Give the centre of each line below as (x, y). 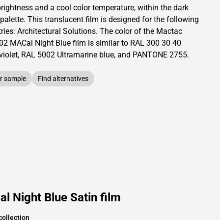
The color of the (128, 31)
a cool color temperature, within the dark (119, 8)
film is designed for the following (141, 19)
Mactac (169, 31)
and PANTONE (142, 55)
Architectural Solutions (56, 31)
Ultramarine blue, (85, 55)
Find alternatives (63, 79)
